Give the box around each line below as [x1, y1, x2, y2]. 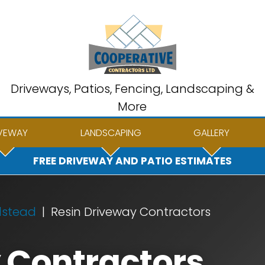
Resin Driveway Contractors [51, 203, 211, 220]
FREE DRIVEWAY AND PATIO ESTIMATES [33, 154, 232, 168]
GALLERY [193, 126, 230, 140]
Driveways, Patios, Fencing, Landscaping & [10, 80, 254, 97]
